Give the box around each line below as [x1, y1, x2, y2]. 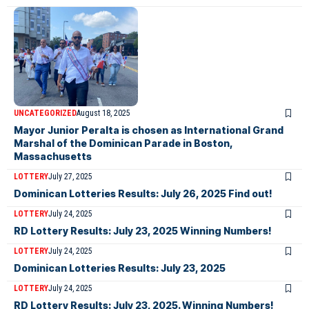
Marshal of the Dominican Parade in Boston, [14, 137, 233, 149]
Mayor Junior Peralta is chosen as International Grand [14, 123, 283, 136]
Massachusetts [14, 150, 92, 162]
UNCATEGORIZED [14, 108, 77, 118]
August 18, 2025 [77, 108, 130, 118]
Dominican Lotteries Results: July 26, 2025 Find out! [14, 187, 272, 199]
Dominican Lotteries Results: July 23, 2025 [14, 261, 226, 274]
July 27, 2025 [48, 171, 92, 181]
